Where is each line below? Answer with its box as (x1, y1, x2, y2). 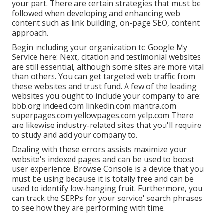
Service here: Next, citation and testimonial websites (12, 51, 201, 62)
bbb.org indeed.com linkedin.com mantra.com (12, 100, 176, 111)
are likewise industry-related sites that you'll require (12, 119, 201, 130)
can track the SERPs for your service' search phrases (12, 192, 202, 203)
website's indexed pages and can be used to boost (12, 153, 194, 164)
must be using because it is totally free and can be (12, 173, 194, 184)
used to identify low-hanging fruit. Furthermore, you (12, 182, 202, 194)
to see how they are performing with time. (12, 202, 165, 213)
